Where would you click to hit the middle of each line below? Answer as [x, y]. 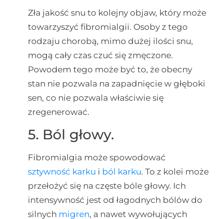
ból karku [121, 171]
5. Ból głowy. [71, 134]
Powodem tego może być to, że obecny [110, 70]
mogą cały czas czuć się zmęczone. [100, 55]
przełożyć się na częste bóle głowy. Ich [107, 186]
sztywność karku [62, 171]
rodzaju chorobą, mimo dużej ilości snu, [110, 41]
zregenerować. [58, 112]
